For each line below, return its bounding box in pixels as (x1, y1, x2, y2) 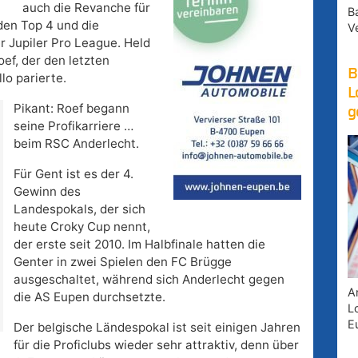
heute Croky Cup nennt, (13, 219, 153, 235)
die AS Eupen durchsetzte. (13, 289, 165, 305)
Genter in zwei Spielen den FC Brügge (13, 254, 232, 270)
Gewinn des (13, 184, 81, 200)
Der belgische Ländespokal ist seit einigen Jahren (13, 320, 300, 336)
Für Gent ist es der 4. (13, 166, 133, 182)
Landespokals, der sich (13, 201, 145, 217)
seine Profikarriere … (13, 118, 133, 134)
